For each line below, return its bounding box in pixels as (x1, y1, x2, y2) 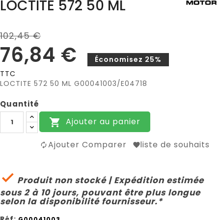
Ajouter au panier (66, 116, 140, 128)
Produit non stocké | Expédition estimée (15, 174, 204, 186)
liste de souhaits (140, 138, 210, 150)
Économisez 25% (95, 54, 162, 64)
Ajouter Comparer (48, 138, 127, 150)
